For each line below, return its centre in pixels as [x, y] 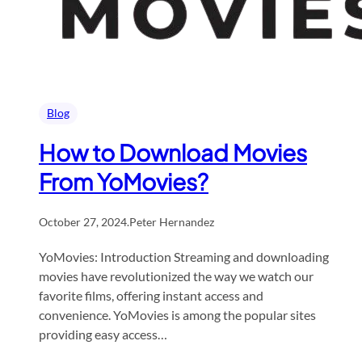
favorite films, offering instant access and [151, 295]
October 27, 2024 [83, 221]
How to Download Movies [173, 152]
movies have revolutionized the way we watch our [176, 276]
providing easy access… [103, 334]
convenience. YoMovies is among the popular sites [177, 314]
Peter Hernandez [172, 221]
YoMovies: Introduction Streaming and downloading [184, 256]
